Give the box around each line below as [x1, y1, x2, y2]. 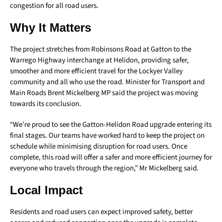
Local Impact [10, 183, 83, 197]
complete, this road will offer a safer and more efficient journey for [10, 152, 212, 163]
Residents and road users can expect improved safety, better [10, 206, 193, 217]
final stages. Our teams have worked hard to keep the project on [10, 130, 205, 141]
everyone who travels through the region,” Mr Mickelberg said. [10, 163, 199, 173]
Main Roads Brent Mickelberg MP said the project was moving [10, 87, 198, 98]
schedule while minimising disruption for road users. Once [10, 141, 187, 152]
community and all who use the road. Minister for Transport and [10, 76, 205, 87]
